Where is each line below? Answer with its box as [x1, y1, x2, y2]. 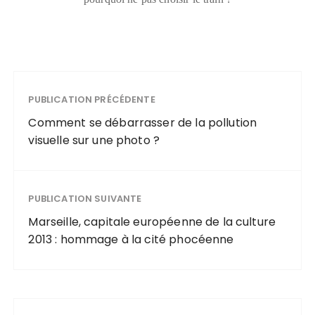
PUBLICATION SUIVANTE [28, 192, 142, 206]
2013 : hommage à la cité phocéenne [28, 231, 234, 248]
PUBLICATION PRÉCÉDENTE [28, 93, 155, 107]
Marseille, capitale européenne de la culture [28, 214, 276, 231]
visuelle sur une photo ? [28, 132, 160, 149]
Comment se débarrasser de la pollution [28, 115, 257, 131]
